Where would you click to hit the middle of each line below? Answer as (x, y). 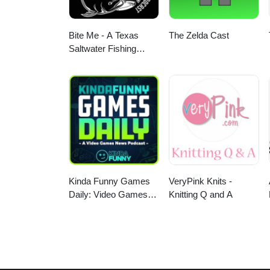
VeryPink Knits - (201, 181)
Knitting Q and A (201, 195)
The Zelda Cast (199, 36)
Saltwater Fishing (102, 49)
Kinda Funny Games (109, 181)
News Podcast (98, 208)
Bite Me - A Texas (104, 36)
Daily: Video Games (108, 195)
